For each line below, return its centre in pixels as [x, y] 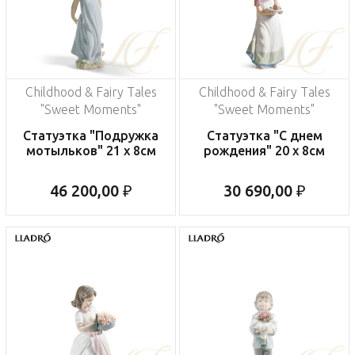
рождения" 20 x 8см [264, 151]
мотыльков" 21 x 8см [91, 151]
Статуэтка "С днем [264, 136]
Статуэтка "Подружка [91, 136]
